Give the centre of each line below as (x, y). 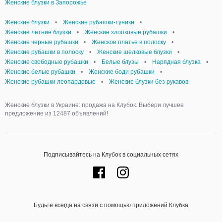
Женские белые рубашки (40, 72)
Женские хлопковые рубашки (126, 32)
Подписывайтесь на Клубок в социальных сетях (111, 155)
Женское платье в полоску (129, 42)
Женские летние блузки (38, 32)
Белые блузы (120, 62)
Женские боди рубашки (122, 72)
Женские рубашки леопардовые (50, 82)
